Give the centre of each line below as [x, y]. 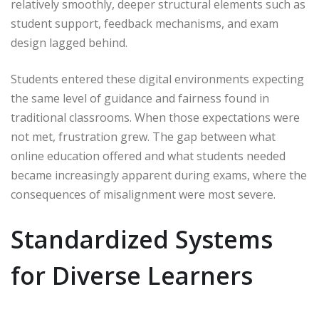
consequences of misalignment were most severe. [143, 195]
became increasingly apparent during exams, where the [159, 176]
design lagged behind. [69, 43]
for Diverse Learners [132, 276]
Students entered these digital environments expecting [157, 79]
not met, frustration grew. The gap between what [143, 137]
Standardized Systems [142, 240]
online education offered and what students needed [148, 156]
